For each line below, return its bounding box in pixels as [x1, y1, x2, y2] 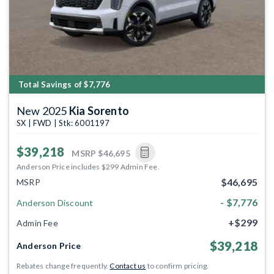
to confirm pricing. [146, 261, 209, 270]
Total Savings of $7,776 [18, 79, 111, 89]
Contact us [109, 261, 146, 270]
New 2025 [17, 103, 69, 117]
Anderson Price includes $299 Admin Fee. [17, 161, 160, 171]
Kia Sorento [68, 103, 130, 117]
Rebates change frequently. [17, 261, 110, 270]
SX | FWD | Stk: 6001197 [17, 117, 110, 128]
